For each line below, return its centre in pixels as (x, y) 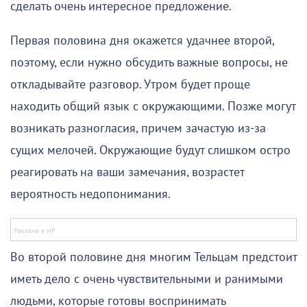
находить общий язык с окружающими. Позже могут (153, 106)
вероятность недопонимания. (90, 194)
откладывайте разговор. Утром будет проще (130, 84)
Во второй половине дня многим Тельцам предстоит (153, 257)
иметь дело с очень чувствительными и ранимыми (147, 279)
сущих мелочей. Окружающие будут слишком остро (150, 150)
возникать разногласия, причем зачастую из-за (138, 128)
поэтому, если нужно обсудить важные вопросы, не (149, 62)
